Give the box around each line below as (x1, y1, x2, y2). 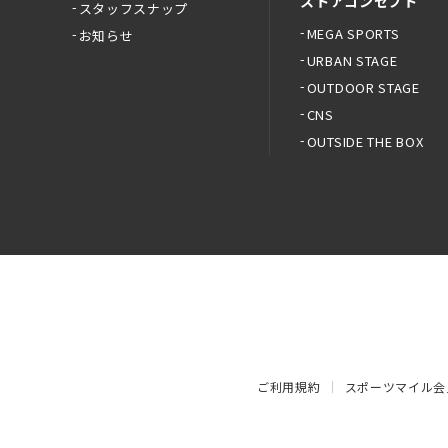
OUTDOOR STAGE (306, 78, 420, 97)
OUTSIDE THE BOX (306, 132, 424, 151)
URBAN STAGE (306, 51, 398, 70)
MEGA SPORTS (306, 24, 400, 43)
